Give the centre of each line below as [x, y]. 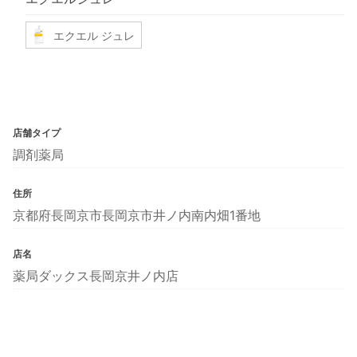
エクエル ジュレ [94, 35]
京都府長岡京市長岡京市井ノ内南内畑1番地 [137, 216]
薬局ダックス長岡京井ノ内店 [96, 276]
